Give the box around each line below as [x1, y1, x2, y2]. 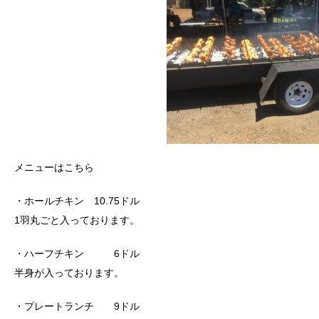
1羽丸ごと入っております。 [14, 214, 140, 226]
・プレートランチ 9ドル [14, 300, 140, 312]
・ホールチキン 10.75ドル [14, 194, 140, 206]
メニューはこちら [14, 161, 94, 173]
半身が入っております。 [14, 266, 124, 278]
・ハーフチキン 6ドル [14, 247, 140, 259]
